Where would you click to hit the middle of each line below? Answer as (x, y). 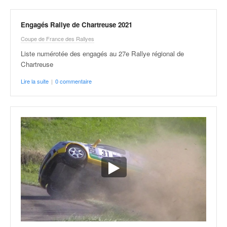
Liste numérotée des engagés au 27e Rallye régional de (102, 53)
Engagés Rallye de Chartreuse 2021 (77, 25)
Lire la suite (35, 81)
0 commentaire (73, 81)
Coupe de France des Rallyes (58, 39)
